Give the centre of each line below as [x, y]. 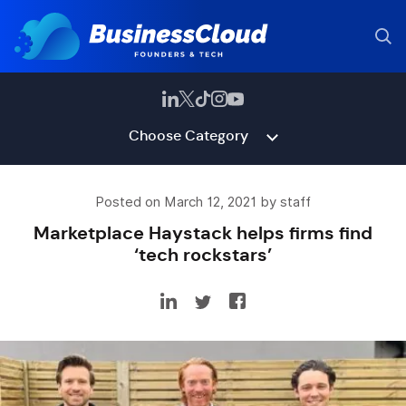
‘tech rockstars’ [203, 255]
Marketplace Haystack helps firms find [203, 233]
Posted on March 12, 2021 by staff [203, 202]
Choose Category [188, 135]
